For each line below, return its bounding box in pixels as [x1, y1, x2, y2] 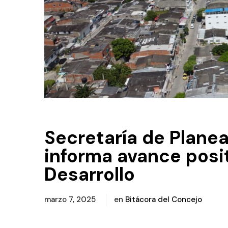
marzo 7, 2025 [44, 194, 98, 205]
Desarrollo [44, 162, 135, 186]
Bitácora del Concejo [125, 194, 202, 205]
